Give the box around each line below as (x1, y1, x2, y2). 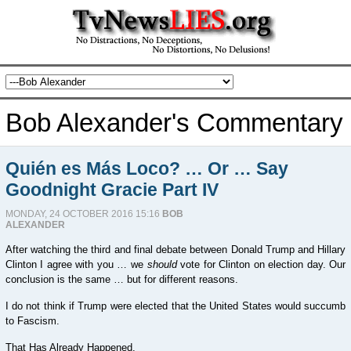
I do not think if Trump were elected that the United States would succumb (5, 300, 346, 312)
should (147, 259, 177, 270)
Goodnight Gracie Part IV (5, 179, 219, 200)
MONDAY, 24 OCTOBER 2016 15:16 (5, 208, 162, 219)
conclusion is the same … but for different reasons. (5, 273, 238, 285)
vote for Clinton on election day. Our (176, 259, 346, 270)
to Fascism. (5, 315, 60, 327)
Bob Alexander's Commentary (5, 108, 343, 137)
